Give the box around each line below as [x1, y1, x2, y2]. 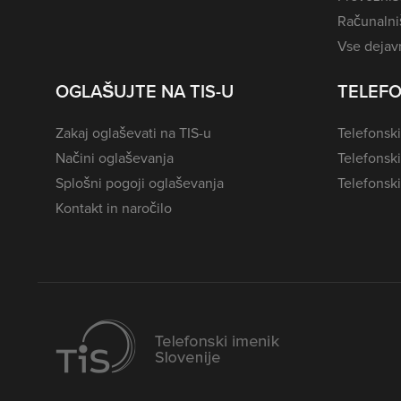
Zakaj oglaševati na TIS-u [55, 123, 211, 144]
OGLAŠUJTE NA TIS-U [55, 77, 234, 105]
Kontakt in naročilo [55, 198, 172, 219]
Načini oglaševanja [55, 148, 174, 169]
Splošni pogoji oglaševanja [55, 173, 224, 194]
